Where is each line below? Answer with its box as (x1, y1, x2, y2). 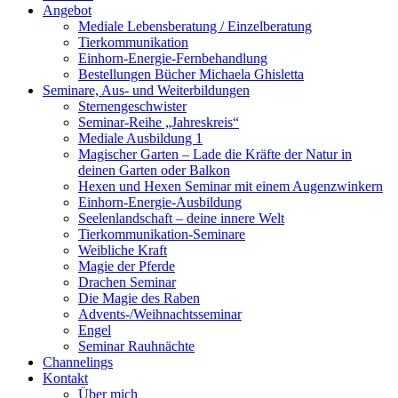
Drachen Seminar (78, 274, 176, 290)
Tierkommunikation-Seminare (78, 226, 245, 242)
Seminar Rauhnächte (78, 338, 195, 354)
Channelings (43, 354, 113, 370)
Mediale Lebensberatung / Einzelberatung (78, 18, 312, 34)
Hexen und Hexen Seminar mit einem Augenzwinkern (78, 178, 383, 194)
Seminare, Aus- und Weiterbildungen (43, 82, 250, 98)
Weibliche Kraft (78, 242, 167, 258)
